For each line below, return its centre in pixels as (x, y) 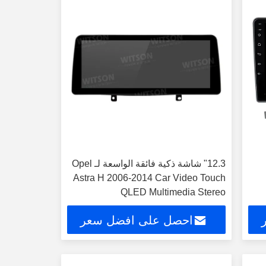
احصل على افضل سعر (137, 221)
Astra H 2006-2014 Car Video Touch (149, 178)
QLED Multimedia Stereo (173, 192)
